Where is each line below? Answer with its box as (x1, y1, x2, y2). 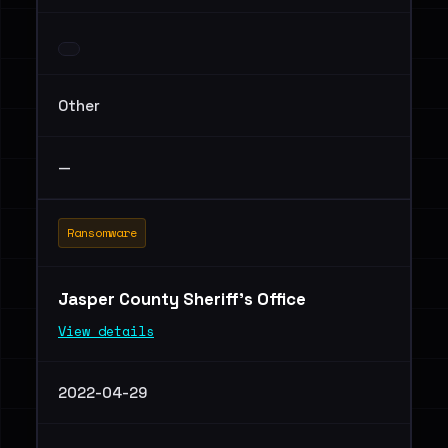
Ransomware (67, 224, 137, 241)
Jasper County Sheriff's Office (58, 288, 310, 310)
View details (58, 321, 154, 341)
